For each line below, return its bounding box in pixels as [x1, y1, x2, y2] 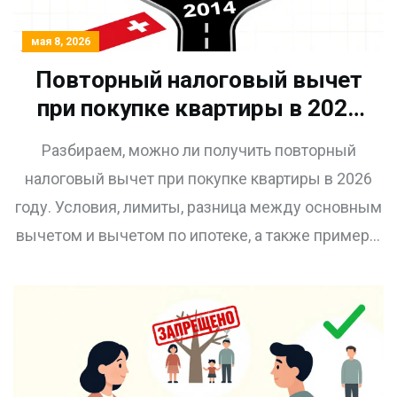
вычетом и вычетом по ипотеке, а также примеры [15, 225, 382, 245]
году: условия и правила [67, 122, 330, 150]
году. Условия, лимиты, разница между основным [15, 197, 382, 216]
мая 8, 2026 [31, 35, 90, 48]
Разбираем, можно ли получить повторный [41, 140, 356, 160]
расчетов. [162, 253, 235, 273]
